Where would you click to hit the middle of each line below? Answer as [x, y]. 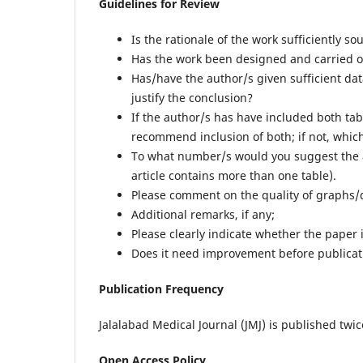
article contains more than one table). [234, 176]
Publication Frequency [161, 289]
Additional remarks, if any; [203, 215]
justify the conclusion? [192, 98]
